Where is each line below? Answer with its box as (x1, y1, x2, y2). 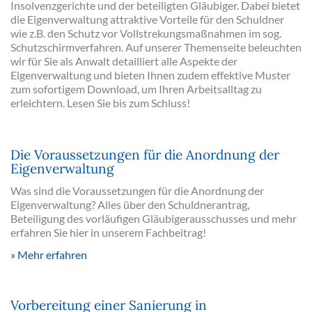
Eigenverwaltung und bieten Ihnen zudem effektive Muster (10, 68, 290, 81)
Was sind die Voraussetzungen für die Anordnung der (10, 184, 264, 197)
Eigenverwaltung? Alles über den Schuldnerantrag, (10, 198, 249, 211)
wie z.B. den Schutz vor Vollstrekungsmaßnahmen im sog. (10, 26, 281, 40)
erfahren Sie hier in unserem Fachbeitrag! (10, 226, 206, 239)
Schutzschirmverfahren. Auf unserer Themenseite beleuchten (10, 40, 302, 54)
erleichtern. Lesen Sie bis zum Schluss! (10, 96, 190, 109)
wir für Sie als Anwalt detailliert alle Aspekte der (10, 54, 237, 68)
